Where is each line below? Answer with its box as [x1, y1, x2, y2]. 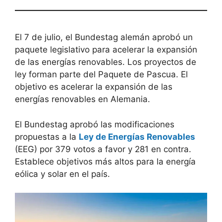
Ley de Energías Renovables [79, 131, 195, 142]
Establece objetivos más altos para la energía [15, 156, 196, 166]
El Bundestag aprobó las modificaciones [15, 119, 174, 129]
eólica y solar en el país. [15, 168, 110, 179]
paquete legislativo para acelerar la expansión [15, 45, 197, 55]
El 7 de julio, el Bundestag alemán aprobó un [15, 32, 193, 43]
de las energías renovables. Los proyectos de [15, 57, 196, 67]
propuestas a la [15, 131, 79, 142]
